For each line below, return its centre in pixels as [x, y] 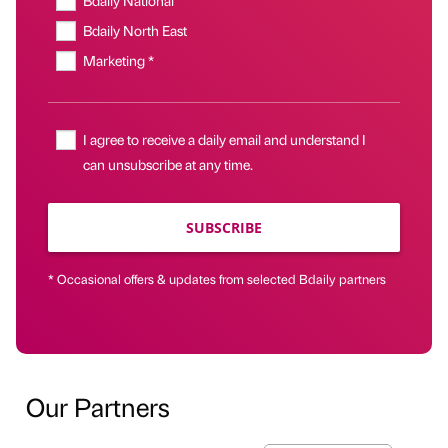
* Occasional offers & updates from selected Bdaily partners [217, 279]
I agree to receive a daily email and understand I [225, 139]
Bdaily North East [135, 30]
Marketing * [119, 60]
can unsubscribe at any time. [168, 164]
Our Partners [98, 406]
